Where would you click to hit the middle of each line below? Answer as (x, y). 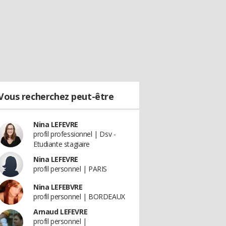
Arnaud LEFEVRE (61, 212)
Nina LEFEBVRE (58, 187)
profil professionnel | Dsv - (75, 134)
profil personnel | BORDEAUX (79, 196)
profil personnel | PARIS (70, 169)
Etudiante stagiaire (62, 144)
